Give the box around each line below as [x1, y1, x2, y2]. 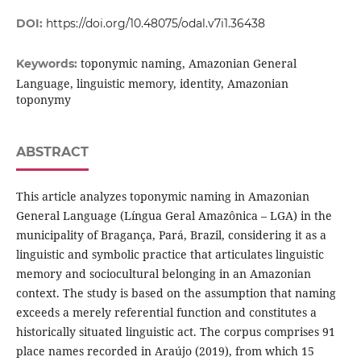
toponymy [15, 92, 71, 108]
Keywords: [15, 56, 81, 72]
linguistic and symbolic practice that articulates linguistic [15, 247, 324, 263]
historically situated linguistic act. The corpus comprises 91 [15, 324, 335, 340]
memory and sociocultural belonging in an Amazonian [15, 266, 311, 282]
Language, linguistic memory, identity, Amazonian [15, 76, 288, 92]
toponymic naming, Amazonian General [80, 56, 297, 72]
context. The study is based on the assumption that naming [15, 285, 336, 301]
